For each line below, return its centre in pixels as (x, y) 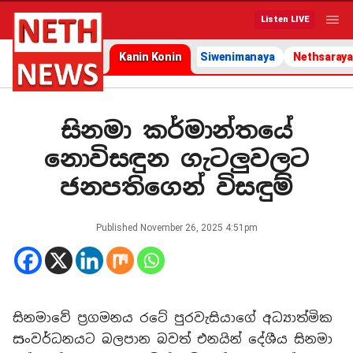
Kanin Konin (150, 57)
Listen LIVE (285, 19)
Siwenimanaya (238, 57)
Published (118, 228)
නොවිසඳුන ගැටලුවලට (176, 159)
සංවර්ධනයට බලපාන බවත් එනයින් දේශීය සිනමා (173, 339)
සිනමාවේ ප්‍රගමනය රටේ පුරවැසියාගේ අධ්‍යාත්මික (173, 318)
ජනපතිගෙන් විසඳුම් (176, 187)
